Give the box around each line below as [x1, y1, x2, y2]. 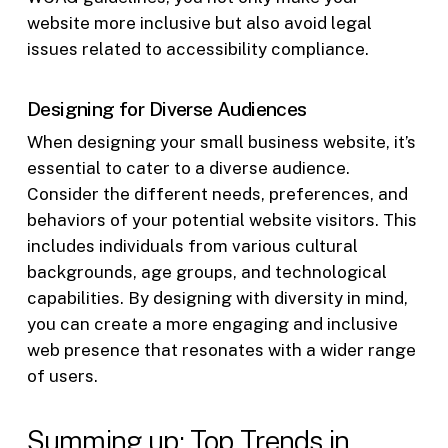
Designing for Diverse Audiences [26, 97, 307, 121]
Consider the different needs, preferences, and [26, 184, 408, 205]
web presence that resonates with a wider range [26, 340, 416, 361]
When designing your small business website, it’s [26, 132, 416, 153]
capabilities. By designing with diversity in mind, [26, 288, 408, 309]
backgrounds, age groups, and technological [26, 262, 387, 283]
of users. [26, 366, 98, 387]
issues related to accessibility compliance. [26, 38, 369, 59]
